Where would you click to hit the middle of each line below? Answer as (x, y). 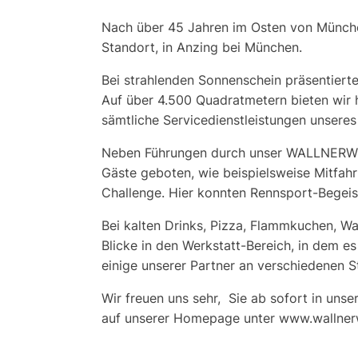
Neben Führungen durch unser (194, 152)
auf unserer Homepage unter (190, 318)
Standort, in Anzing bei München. (202, 47)
